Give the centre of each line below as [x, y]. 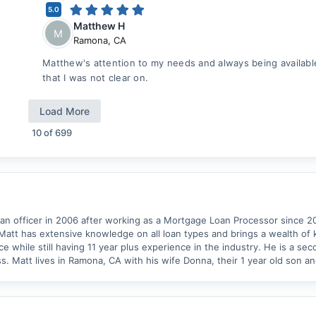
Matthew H [99, 26]
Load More [65, 111]
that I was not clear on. [96, 78]
